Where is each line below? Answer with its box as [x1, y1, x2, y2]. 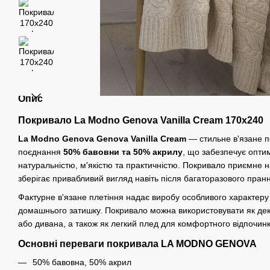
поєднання [18, 147, 63, 157]
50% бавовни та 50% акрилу [63, 147, 183, 157]
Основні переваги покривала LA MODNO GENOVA [18, 238, 257, 249]
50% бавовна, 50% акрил [33, 257, 131, 267]
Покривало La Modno [18, 115, 122, 126]
